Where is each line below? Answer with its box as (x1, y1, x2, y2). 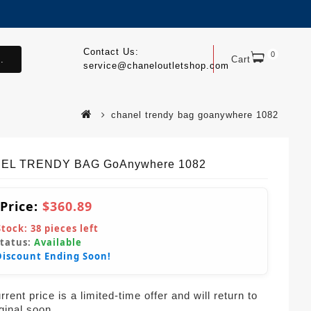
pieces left (42, 221, 99, 235)
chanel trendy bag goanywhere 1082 (111, 109, 278, 120)
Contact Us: (83, 47, 139, 57)
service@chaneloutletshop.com (83, 60, 229, 71)
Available (34, 235, 82, 249)
